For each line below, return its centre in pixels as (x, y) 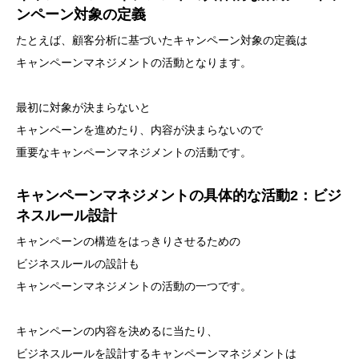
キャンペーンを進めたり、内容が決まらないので (139, 130)
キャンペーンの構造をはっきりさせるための (128, 241)
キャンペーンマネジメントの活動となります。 (134, 63)
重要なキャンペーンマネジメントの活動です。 (134, 152)
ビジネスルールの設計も (78, 264)
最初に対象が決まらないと (83, 107)
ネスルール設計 (67, 216)
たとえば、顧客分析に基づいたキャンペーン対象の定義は (162, 40)
